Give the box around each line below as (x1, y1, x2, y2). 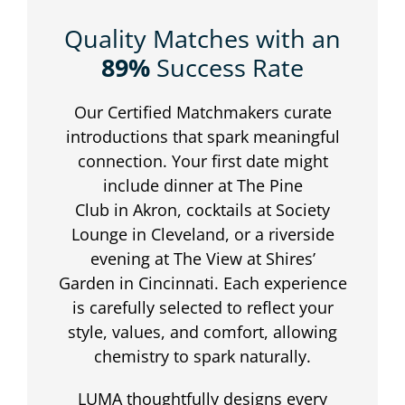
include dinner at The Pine (102, 174, 303, 197)
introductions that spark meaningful (65, 126, 340, 148)
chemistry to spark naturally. (94, 345, 311, 368)
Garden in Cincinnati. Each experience (58, 272, 347, 295)
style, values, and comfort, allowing (68, 321, 337, 344)
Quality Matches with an (64, 22, 341, 56)
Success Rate (150, 51, 304, 85)
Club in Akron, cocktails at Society (75, 199, 330, 221)
